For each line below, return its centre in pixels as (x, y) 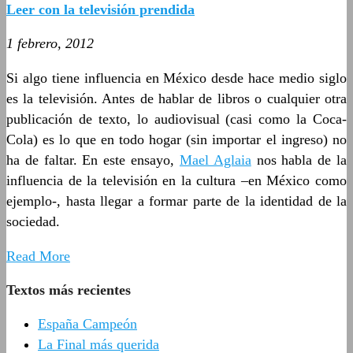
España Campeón (87, 323)
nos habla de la (299, 160)
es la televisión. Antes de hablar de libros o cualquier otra (176, 98)
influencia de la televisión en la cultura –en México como (176, 180)
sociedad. (33, 221)
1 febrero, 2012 (50, 43)
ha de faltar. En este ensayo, (93, 160)
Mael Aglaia (215, 160)
